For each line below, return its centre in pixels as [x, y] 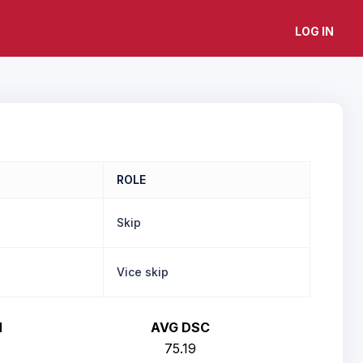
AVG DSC [180, 327]
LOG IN [314, 31]
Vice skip [143, 272]
